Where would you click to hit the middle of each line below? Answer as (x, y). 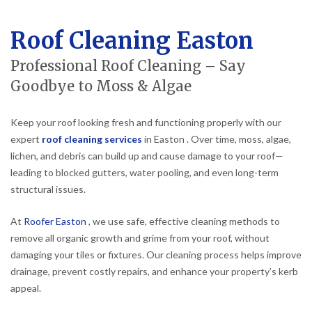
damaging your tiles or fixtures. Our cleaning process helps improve (156, 255)
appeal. (26, 288)
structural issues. (48, 189)
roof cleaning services (92, 139)
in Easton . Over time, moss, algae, (217, 139)
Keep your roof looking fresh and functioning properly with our (146, 123)
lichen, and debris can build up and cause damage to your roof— (147, 156)
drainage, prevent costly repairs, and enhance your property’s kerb (154, 272)
